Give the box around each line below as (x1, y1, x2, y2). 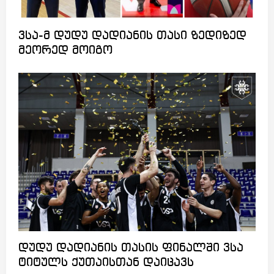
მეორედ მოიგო (18, 45, 113, 57)
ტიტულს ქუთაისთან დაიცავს (18, 256, 194, 269)
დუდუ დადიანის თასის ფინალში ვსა (18, 242, 243, 254)
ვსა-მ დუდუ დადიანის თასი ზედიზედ (18, 30, 246, 42)
